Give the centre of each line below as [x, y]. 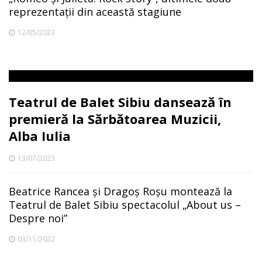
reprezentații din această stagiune [95, 11]
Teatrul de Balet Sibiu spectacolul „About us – [125, 204]
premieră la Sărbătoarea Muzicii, [115, 118]
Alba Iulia [40, 135]
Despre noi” [38, 218]
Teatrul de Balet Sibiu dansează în [120, 101]
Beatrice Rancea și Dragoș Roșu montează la [120, 191]
